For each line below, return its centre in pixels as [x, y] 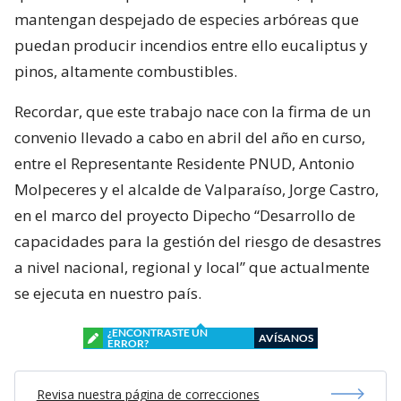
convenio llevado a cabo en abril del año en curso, [190, 137]
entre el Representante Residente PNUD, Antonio [184, 163]
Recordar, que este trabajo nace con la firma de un [192, 111]
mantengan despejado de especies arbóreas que [187, 19]
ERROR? [128, 343]
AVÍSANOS [286, 337]
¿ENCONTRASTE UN [158, 332]
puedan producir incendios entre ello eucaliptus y [191, 45]
